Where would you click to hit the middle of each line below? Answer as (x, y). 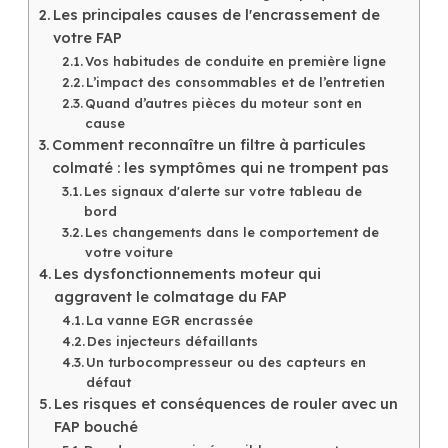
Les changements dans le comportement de (232, 231)
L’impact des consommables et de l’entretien (236, 81)
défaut (109, 381)
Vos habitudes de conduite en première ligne (236, 60)
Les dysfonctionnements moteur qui (187, 273)
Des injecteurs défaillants (173, 340)
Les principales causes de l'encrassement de (216, 14)
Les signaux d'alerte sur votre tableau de (223, 190)
